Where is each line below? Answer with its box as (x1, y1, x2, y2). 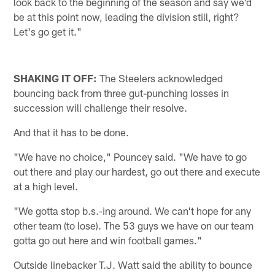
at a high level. (14, 180, 79, 193)
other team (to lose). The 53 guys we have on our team (14, 219, 254, 232)
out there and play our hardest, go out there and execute (14, 165, 261, 178)
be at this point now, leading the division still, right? (14, 10, 240, 23)
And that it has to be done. (14, 126, 130, 139)
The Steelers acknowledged (97, 72, 223, 85)
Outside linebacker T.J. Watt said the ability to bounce (14, 258, 253, 271)
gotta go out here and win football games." (14, 234, 203, 247)
